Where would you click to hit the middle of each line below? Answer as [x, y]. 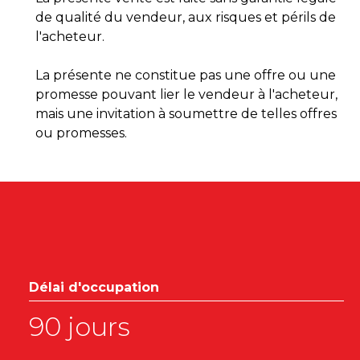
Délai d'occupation [94, 288]
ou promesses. [81, 133]
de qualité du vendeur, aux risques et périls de [186, 18]
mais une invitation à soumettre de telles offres [186, 114]
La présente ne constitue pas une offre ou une [186, 76]
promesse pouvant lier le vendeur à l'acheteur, [186, 95]
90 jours [80, 327]
